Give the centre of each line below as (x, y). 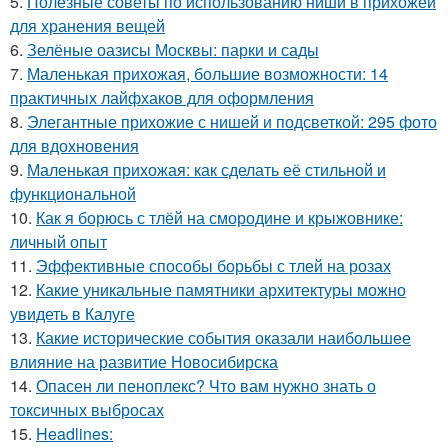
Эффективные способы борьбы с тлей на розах (213, 265)
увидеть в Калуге (72, 313)
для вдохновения (74, 145)
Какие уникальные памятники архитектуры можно (221, 289)
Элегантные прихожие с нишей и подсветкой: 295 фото (232, 121)
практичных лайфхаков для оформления (162, 97)
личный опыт (58, 241)
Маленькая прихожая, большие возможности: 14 (207, 73)
